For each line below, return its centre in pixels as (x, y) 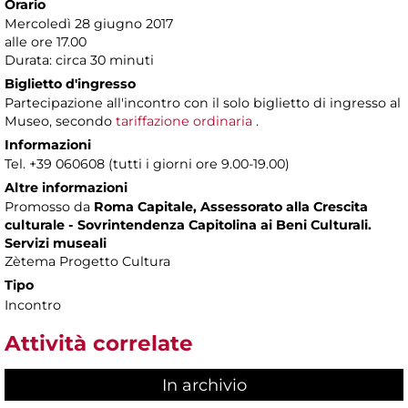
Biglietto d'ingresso (70, 83)
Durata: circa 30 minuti (79, 60)
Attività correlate (99, 343)
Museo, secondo (60, 121)
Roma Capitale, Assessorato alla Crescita (231, 206)
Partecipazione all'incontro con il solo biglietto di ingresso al (203, 102)
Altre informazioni (66, 187)
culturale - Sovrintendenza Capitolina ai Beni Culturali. (188, 224)
